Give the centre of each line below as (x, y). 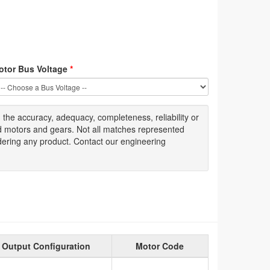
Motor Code (160, 246)
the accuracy (27, 117)
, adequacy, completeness (101, 117)
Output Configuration (46, 246)
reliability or (177, 117)
